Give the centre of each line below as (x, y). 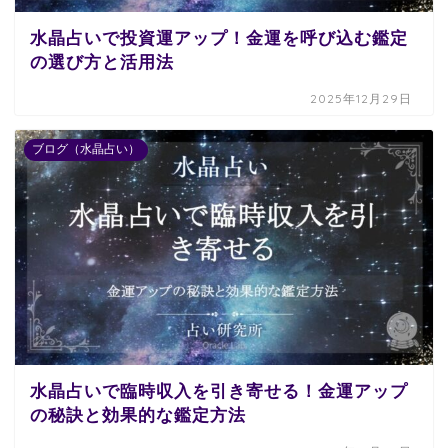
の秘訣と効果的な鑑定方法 (138, 415)
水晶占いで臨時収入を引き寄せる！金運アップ (219, 391)
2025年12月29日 (361, 98)
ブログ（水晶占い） (86, 148)
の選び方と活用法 (102, 62)
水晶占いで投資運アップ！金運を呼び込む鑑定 (219, 38)
